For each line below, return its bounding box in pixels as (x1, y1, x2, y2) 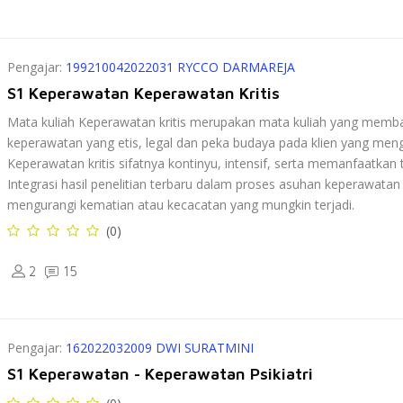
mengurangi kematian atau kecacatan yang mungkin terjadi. (7, 196, 355, 213)
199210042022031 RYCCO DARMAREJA (66, 58, 296, 76)
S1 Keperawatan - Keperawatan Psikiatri (7, 364, 314, 383)
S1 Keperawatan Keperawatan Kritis (7, 84, 281, 103)
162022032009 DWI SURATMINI (66, 339, 255, 356)
